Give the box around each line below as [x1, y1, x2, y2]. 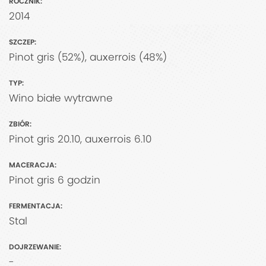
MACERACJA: [9, 160, 56, 170]
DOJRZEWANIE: [9, 242, 61, 252]
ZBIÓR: [9, 119, 31, 129]
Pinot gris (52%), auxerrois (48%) [9, 50, 167, 65]
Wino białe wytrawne [9, 91, 113, 106]
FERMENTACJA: [9, 201, 62, 211]
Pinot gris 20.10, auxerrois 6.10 [9, 132, 151, 147]
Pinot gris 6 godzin [9, 173, 100, 188]
